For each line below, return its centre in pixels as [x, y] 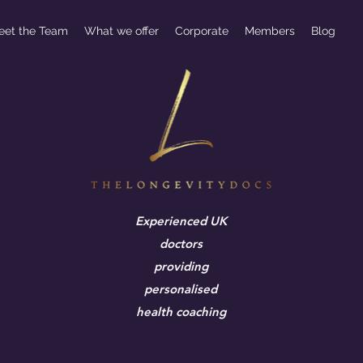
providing [181, 266]
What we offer [122, 31]
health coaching [181, 312]
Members [270, 31]
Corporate [202, 31]
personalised [181, 289]
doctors [181, 243]
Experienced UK [181, 221]
